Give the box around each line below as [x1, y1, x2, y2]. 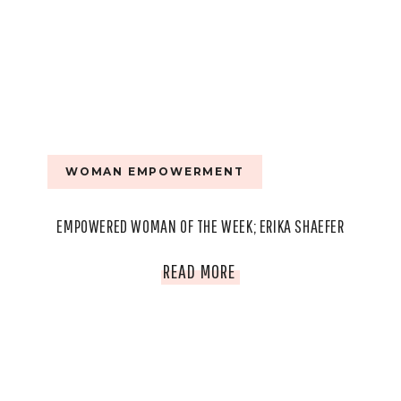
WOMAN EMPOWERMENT [65, 165, 244, 179]
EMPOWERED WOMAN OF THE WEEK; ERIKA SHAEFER [56, 216, 345, 237]
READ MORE [163, 260, 235, 283]
